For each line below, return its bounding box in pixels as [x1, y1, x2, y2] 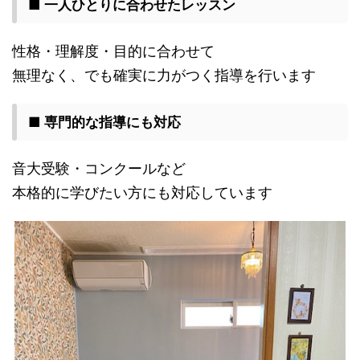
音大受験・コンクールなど [12, 160, 186, 177]
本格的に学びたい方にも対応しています [12, 184, 272, 201]
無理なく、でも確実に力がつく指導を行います [12, 67, 316, 84]
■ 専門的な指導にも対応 [28, 114, 181, 130]
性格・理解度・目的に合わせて [12, 43, 215, 59]
